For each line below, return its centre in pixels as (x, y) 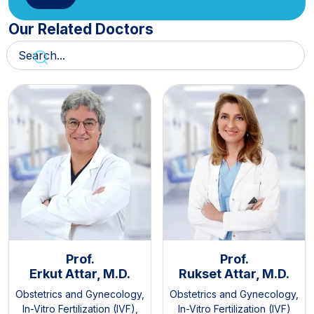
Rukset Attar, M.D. (234, 273)
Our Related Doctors (81, 29)
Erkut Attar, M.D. (80, 273)
